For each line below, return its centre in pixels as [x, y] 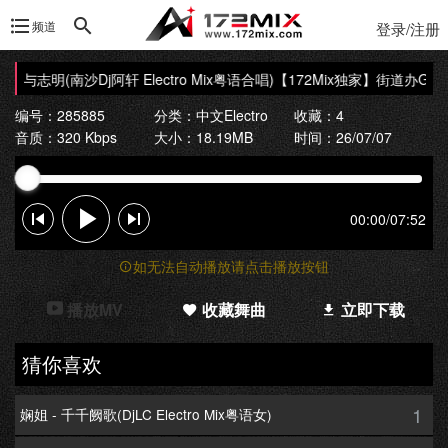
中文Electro [232, 114]
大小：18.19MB [204, 136]
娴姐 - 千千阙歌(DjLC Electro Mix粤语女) [146, 414]
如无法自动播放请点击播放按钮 [231, 265]
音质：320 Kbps [66, 136]
